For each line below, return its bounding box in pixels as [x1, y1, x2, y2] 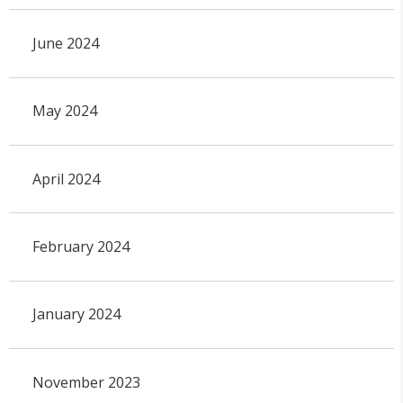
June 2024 [31, 32, 99, 53]
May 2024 [31, 101, 97, 121]
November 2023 [31, 372, 140, 392]
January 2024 [31, 304, 121, 325]
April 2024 [31, 168, 100, 189]
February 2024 [31, 237, 130, 257]
